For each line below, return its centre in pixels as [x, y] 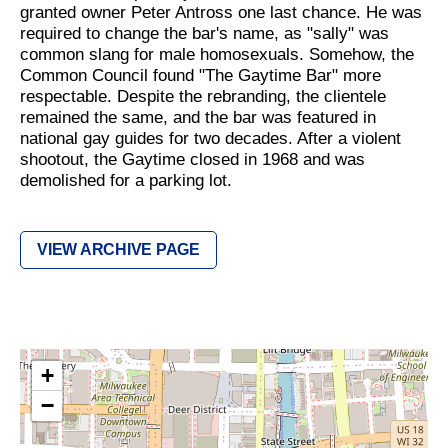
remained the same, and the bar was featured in [198, 117]
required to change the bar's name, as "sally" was [204, 33]
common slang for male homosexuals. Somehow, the [217, 54]
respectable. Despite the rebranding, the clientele [203, 96]
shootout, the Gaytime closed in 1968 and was [192, 159]
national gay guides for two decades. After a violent [210, 138]
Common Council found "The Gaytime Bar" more [200, 75]
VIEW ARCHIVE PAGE [118, 249]
